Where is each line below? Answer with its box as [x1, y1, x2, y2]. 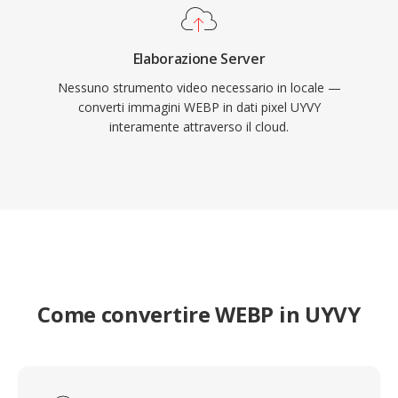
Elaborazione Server [132, 49, 266, 68]
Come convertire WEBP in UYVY [37, 299, 361, 329]
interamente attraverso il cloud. [109, 118, 289, 135]
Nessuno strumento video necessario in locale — [57, 79, 341, 96]
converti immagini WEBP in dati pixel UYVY [77, 99, 321, 115]
